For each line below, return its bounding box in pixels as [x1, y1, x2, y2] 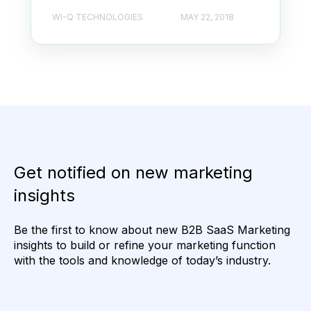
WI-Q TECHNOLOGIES [52, 11, 143, 22]
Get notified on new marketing [14, 162, 253, 183]
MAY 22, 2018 [180, 11, 234, 22]
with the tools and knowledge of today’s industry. [14, 253, 271, 267]
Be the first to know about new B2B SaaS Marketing [14, 222, 290, 237]
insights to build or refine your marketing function [14, 237, 276, 252]
